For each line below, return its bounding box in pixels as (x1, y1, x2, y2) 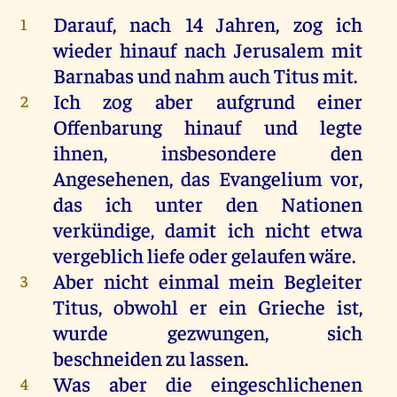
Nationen (258, 191, 363, 217)
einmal (158, 268, 220, 294)
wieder (52, 36, 113, 63)
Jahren (216, 11, 276, 37)
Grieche (258, 293, 326, 320)
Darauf (52, 11, 113, 37)
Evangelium (218, 165, 323, 191)
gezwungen (167, 319, 265, 346)
